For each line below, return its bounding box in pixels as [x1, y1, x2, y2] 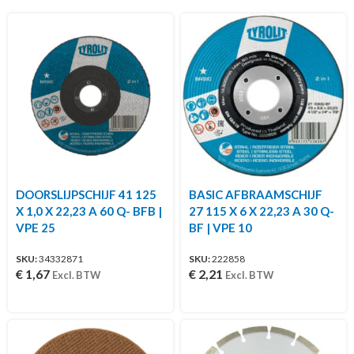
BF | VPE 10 [189, 220, 252, 235]
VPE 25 [16, 220, 55, 235]
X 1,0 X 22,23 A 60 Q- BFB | [16, 203, 162, 218]
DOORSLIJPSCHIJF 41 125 [16, 186, 156, 201]
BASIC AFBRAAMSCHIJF [189, 186, 322, 201]
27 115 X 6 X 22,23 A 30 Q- [189, 203, 334, 218]
